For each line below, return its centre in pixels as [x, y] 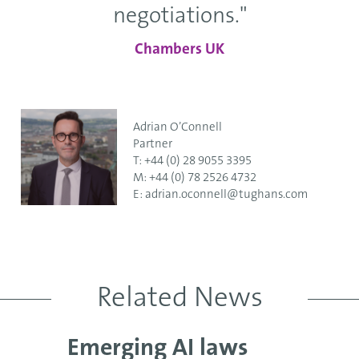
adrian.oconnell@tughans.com [226, 195]
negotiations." [179, 17]
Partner [153, 144]
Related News [179, 299]
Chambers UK [179, 50]
